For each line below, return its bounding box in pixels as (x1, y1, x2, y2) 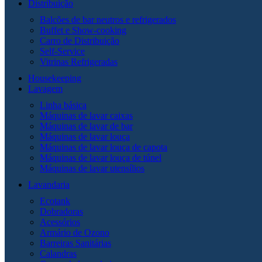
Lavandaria (28, 179, 70, 189)
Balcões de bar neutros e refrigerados (40, 14, 176, 25)
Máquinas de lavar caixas (40, 110, 133, 120)
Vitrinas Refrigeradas (40, 56, 118, 67)
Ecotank (40, 195, 70, 206)
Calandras (40, 248, 77, 258)
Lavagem (28, 83, 63, 94)
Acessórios (40, 216, 80, 227)
